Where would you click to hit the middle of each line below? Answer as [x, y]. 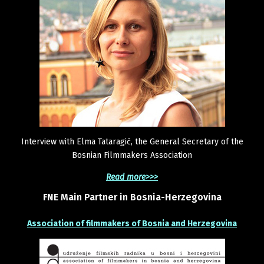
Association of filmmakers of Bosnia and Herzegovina [132, 224]
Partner [100, 197]
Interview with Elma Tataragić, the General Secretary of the [132, 142]
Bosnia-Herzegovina [176, 197]
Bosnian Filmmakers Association [132, 156]
